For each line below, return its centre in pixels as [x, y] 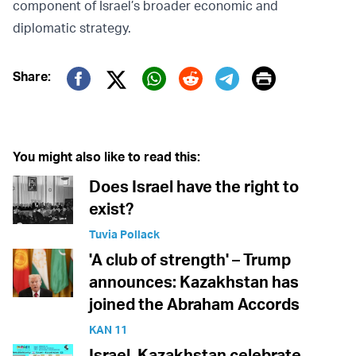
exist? [111, 208]
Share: [32, 76]
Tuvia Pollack [124, 234]
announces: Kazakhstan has [194, 281]
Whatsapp [197, 101]
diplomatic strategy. [72, 27]
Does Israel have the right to [194, 186]
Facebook [120, 101]
